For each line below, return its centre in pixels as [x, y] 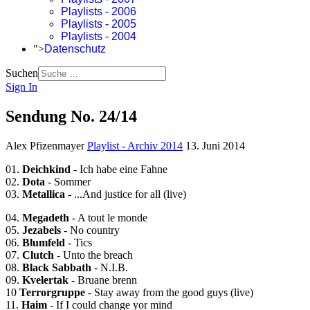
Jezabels [43, 230]
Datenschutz [75, 49]
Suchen [22, 73]
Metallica [45, 194]
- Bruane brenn [104, 280]
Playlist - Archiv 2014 [135, 145]
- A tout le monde [110, 217]
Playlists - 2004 [99, 36]
